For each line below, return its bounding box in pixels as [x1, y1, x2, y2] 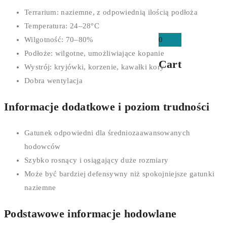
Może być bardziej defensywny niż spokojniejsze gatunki [24, 170, 215, 178]
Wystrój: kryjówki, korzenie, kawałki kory [24, 63, 165, 71]
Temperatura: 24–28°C [24, 22, 99, 30]
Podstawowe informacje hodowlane [4, 207, 177, 220]
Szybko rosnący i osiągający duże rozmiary [24, 156, 169, 165]
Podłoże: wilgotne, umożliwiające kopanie [24, 49, 164, 58]
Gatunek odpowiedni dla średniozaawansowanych [24, 129, 191, 137]
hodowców [24, 142, 61, 151]
